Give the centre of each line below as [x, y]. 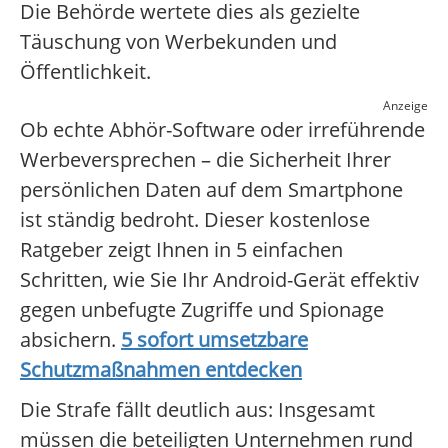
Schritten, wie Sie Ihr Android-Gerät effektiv [219, 280]
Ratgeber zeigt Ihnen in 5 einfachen [181, 250]
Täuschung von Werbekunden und [178, 42]
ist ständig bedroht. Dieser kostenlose [195, 220]
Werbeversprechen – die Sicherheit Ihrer [205, 160]
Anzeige [405, 106]
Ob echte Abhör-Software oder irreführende [222, 130]
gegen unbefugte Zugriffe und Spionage [202, 310]
